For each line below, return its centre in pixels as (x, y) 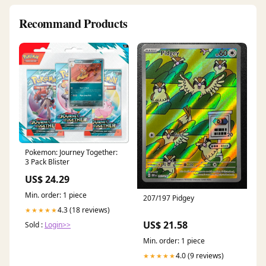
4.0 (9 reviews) (200, 256)
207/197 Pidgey (169, 198)
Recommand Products (73, 23)
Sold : (35, 225)
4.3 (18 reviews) (84, 210)
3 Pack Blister (47, 162)
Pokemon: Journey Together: (71, 153)
